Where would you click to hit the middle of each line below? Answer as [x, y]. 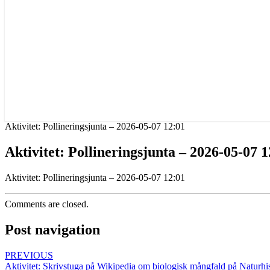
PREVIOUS [29, 255]
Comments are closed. [47, 204]
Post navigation [52, 229]
